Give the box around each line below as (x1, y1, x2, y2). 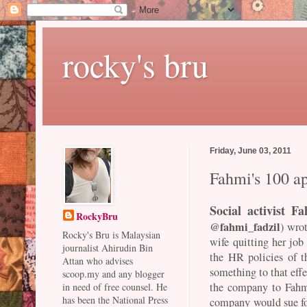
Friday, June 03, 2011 (210, 146, 292, 155)
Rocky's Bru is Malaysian (62, 228, 161, 241)
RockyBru (76, 209, 119, 223)
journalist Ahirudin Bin (62, 241, 153, 254)
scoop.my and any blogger (62, 267, 165, 280)
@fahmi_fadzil (210, 218, 281, 235)
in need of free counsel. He (62, 280, 168, 293)
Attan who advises (62, 254, 134, 267)
